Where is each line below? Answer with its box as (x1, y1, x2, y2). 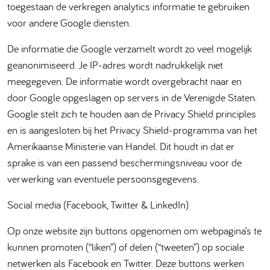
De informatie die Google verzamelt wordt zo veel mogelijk (7, 42, 252, 55)
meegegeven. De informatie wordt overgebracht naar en (7, 74, 242, 88)
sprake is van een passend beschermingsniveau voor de (7, 155, 242, 169)
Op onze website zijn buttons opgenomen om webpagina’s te (7, 224, 262, 237)
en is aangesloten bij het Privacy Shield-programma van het (7, 123, 257, 137)
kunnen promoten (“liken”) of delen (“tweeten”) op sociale (7, 240, 244, 254)
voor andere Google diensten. (7, 16, 131, 30)
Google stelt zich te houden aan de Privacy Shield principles (7, 107, 256, 121)
